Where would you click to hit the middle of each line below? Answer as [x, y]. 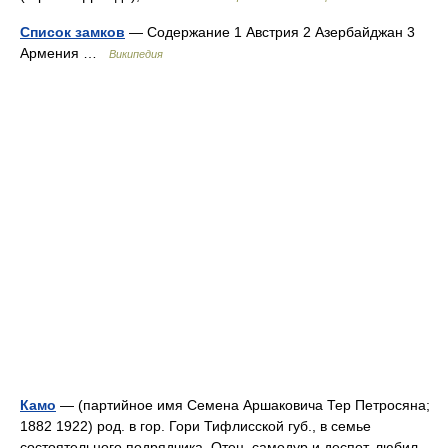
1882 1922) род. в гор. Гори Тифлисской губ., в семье [195, 426]
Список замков [72, 32]
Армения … [64, 53]
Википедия [136, 54]
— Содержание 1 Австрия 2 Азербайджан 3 [270, 32]
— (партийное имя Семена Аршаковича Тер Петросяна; [243, 405]
